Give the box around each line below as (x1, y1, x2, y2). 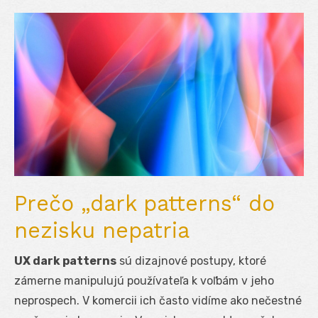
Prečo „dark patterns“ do (14, 190, 275, 216)
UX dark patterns (14, 253, 116, 268)
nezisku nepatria (14, 217, 190, 243)
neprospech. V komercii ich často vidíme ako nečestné (14, 293, 302, 307)
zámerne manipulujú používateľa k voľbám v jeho (14, 273, 274, 287)
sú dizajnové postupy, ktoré (116, 253, 266, 268)
